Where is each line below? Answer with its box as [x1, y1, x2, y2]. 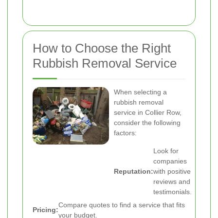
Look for [153, 147, 179, 155]
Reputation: [114, 167, 153, 175]
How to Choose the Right [33, 41, 171, 55]
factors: [114, 129, 137, 137]
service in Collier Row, [114, 109, 182, 116]
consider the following [114, 119, 181, 127]
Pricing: [33, 206, 58, 214]
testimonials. [153, 188, 192, 196]
